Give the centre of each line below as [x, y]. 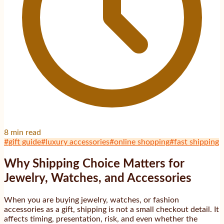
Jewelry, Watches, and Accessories [98, 178]
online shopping [142, 142]
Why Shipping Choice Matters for [94, 164]
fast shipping [196, 142]
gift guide [25, 142]
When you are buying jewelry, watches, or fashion [91, 200]
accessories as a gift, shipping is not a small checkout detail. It [111, 210]
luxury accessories [77, 142]
